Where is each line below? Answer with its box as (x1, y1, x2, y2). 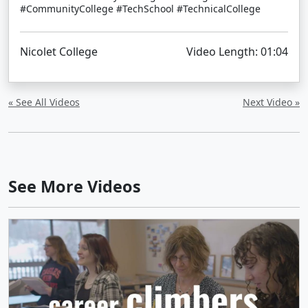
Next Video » (243, 95, 300, 109)
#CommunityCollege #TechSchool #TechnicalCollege (20, 1, 261, 15)
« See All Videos (8, 95, 80, 109)
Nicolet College (20, 43, 98, 59)
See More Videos (8, 175, 141, 197)
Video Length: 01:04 (186, 43, 288, 59)
